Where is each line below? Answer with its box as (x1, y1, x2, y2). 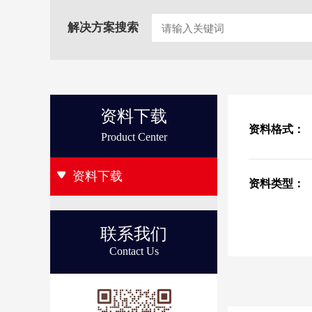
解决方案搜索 (68, 21, 139, 34)
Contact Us (109, 245, 159, 257)
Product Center (100, 131, 167, 143)
